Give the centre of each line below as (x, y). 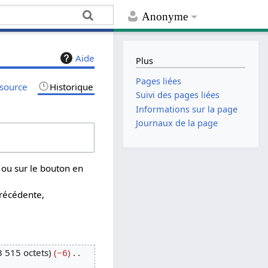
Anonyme (165, 17)
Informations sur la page (187, 109)
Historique (72, 86)
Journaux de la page (177, 123)
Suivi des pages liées (178, 95)
